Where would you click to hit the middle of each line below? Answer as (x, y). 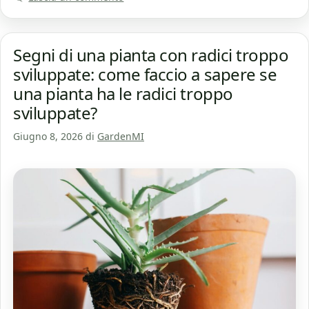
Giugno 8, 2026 (48, 137)
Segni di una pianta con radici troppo (151, 55)
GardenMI (121, 137)
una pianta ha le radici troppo (123, 94)
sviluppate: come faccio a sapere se (145, 74)
